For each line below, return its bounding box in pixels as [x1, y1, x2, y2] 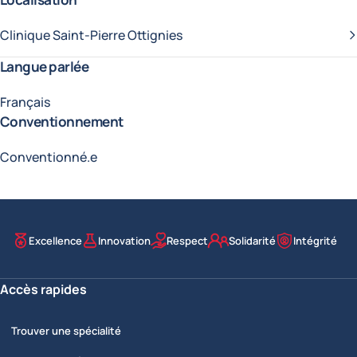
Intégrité [292, 233, 337, 248]
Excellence [28, 233, 82, 248]
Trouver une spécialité [11, 323, 121, 338]
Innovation [97, 233, 151, 248]
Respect [166, 233, 208, 248]
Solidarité [228, 233, 276, 248]
